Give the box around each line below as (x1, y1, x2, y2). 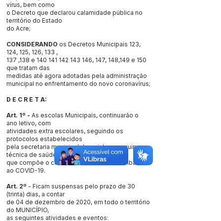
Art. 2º (6, 183, 28, 190)
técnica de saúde (6, 151, 57, 158)
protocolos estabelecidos (6, 135, 82, 143)
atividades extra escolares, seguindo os (6, 127, 123, 135)
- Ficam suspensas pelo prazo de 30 (28, 183, 135, 190)
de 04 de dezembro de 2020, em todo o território (6, 198, 150, 206)
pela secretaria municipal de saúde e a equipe (6, 143, 141, 150)
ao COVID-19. (6, 167, 45, 174)
